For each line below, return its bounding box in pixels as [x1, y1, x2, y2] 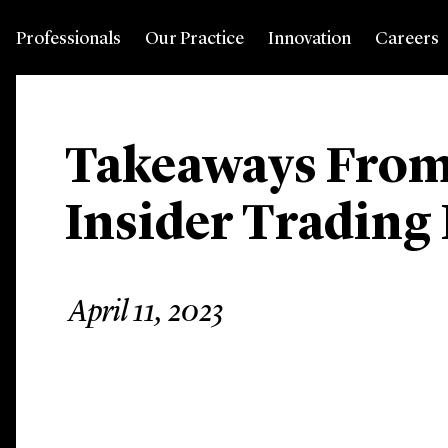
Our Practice [145, 30, 244, 48]
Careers [375, 30, 439, 48]
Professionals [16, 30, 121, 48]
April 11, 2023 [68, 298, 225, 328]
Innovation [268, 30, 351, 48]
